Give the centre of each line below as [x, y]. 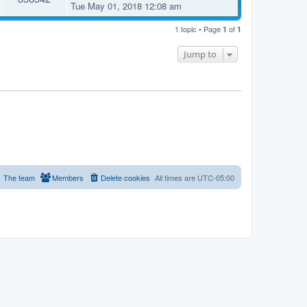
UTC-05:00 [216, 177]
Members [68, 177]
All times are [176, 177]
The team [19, 177]
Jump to [200, 54]
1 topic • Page [199, 29]
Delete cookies [125, 177]
